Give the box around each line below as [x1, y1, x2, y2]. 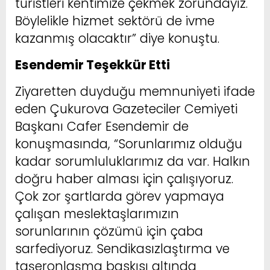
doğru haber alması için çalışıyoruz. [15, 169, 233, 187]
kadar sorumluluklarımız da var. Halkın [15, 152, 250, 170]
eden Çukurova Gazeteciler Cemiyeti [15, 99, 237, 118]
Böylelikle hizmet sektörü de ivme [15, 11, 215, 30]
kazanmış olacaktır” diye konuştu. [15, 29, 219, 47]
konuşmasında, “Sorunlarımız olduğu [15, 134, 242, 152]
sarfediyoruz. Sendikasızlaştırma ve [15, 239, 230, 257]
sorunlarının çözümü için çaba [15, 222, 203, 240]
